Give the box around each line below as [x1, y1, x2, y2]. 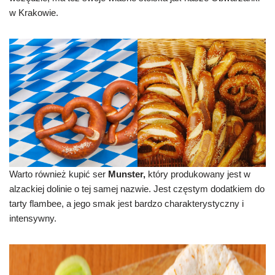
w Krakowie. [9, 7, 58, 18]
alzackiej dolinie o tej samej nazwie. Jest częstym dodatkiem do [9, 184, 265, 194]
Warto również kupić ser [9, 169, 108, 179]
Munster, [108, 169, 148, 179]
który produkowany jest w [148, 169, 250, 179]
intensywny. [9, 213, 56, 223]
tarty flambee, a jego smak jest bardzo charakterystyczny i [9, 198, 244, 209]
